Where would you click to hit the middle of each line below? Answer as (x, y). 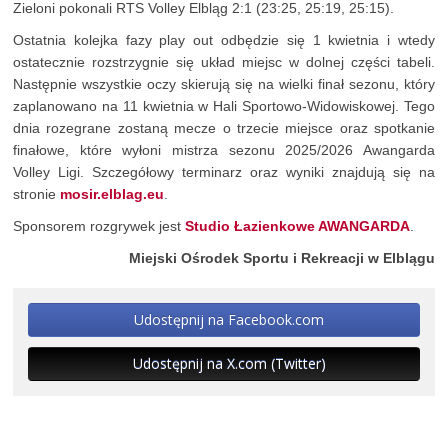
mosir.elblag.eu (112, 194)
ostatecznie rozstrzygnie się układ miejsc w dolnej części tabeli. (224, 62)
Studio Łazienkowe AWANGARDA (297, 226)
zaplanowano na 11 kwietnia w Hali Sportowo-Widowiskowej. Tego (224, 106)
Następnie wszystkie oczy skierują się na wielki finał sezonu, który (224, 84)
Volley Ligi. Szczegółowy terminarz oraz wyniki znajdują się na (224, 172)
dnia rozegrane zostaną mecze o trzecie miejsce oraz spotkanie (224, 128)
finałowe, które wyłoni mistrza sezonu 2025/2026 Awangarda (224, 150)
